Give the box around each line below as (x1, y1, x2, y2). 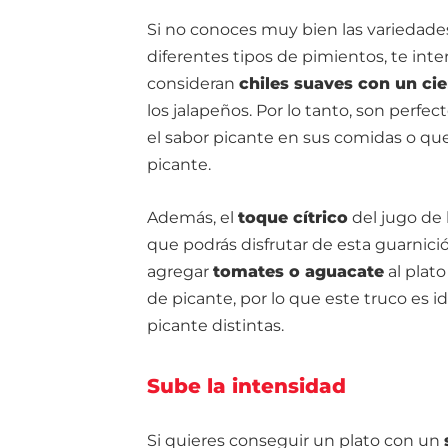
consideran (147, 74, 239, 93)
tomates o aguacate (213, 262, 384, 281)
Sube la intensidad (147, 374, 346, 398)
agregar (147, 262, 213, 281)
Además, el (147, 208, 238, 227)
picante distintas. (147, 316, 284, 335)
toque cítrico (238, 208, 348, 227)
